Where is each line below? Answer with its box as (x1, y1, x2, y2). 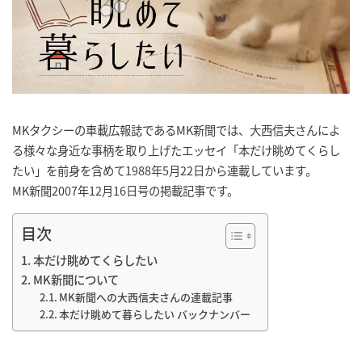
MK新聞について (32, 271, 119, 288)
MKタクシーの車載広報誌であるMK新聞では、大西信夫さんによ (12, 121, 340, 139)
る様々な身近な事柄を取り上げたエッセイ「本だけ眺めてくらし (12, 141, 340, 159)
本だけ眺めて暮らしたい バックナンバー (59, 306, 251, 322)
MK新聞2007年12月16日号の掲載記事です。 (12, 182, 238, 200)
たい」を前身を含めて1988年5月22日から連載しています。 (12, 162, 317, 179)
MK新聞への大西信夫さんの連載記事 (59, 289, 234, 305)
